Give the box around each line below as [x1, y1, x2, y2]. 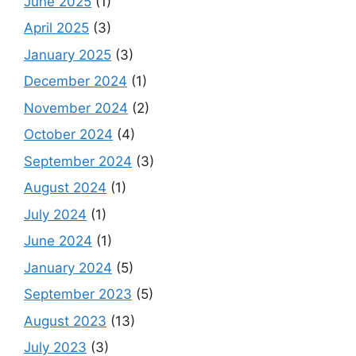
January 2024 [24, 259, 112, 276]
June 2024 [24, 233, 92, 250]
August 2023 [24, 312, 106, 329]
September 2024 [24, 153, 132, 169]
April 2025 [24, 20, 89, 37]
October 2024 [24, 126, 113, 143]
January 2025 [24, 46, 111, 63]
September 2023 [24, 286, 132, 303]
